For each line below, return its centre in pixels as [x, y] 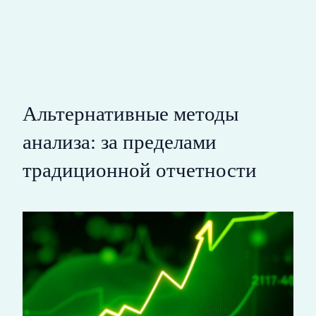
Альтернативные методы [130, 113]
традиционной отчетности [140, 170]
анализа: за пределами [120, 141]
